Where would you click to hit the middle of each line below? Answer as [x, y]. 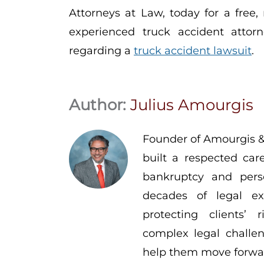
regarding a [101, 51]
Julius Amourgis [192, 105]
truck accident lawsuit [193, 51]
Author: [100, 105]
